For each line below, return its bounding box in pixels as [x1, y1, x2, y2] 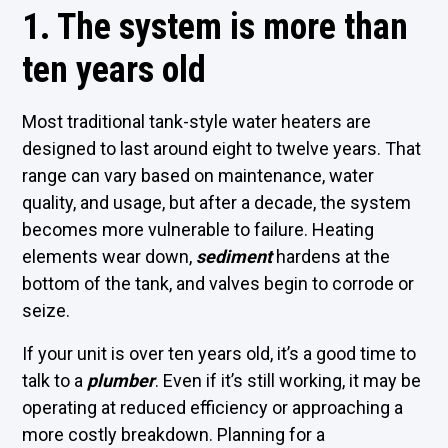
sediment [196, 246, 277, 267]
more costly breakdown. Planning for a [22, 424, 326, 445]
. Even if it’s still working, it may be [155, 370, 422, 391]
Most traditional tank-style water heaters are [22, 111, 372, 132]
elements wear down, [22, 246, 197, 267]
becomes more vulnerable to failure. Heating [22, 219, 375, 240]
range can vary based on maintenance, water [22, 165, 375, 186]
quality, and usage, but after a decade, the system [22, 192, 412, 213]
